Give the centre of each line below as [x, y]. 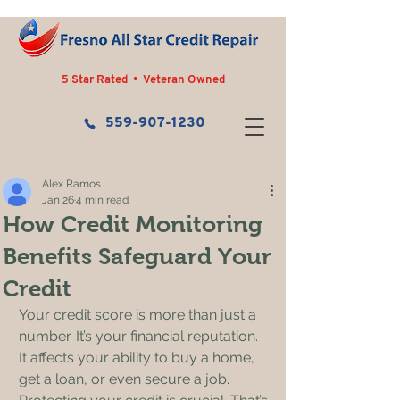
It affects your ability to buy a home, [138, 358]
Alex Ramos [71, 184]
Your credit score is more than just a [139, 315]
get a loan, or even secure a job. [126, 379]
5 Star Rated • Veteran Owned [143, 80]
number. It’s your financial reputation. [140, 336]
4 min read [102, 200]
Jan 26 [58, 200]
